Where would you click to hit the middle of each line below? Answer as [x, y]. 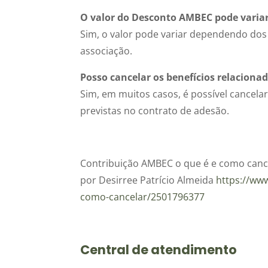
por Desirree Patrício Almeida [148, 180]
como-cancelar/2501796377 [143, 197]
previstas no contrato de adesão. [155, 110]
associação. [106, 51]
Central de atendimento [159, 249]
